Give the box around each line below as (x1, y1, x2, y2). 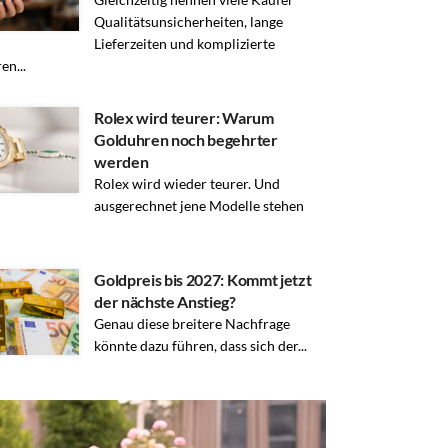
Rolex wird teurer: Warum (94, 107, 274, 127)
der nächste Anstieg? (94, 291, 236, 311)
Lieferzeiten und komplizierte (94, 34, 276, 52)
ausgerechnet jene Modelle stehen (94, 196, 305, 214)
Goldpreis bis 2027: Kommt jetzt (94, 269, 312, 289)
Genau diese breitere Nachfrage (94, 314, 291, 332)
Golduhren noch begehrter (94, 129, 278, 149)
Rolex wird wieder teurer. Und (94, 174, 281, 192)
